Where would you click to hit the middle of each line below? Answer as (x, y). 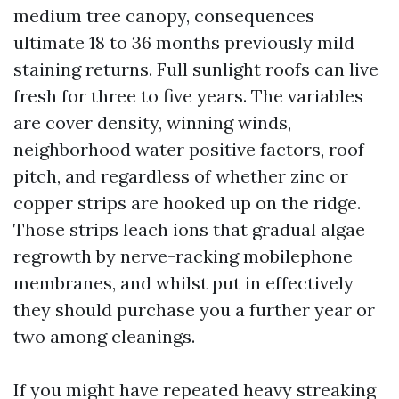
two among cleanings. (104, 336)
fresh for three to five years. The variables (188, 96)
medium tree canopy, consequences (164, 16)
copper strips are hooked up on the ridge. (187, 203)
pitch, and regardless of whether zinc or (181, 176)
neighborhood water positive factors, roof (189, 149)
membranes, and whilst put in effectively (183, 283)
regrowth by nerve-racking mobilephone (183, 256)
